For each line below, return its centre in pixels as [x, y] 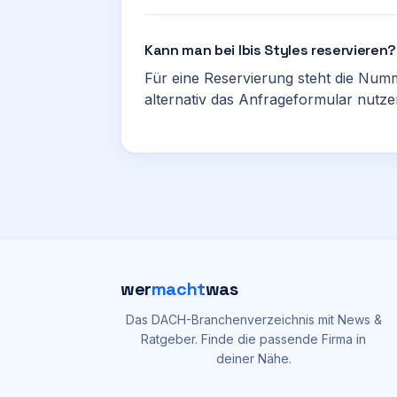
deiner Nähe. [253, 358]
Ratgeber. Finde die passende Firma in [253, 339]
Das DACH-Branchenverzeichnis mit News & [253, 319]
